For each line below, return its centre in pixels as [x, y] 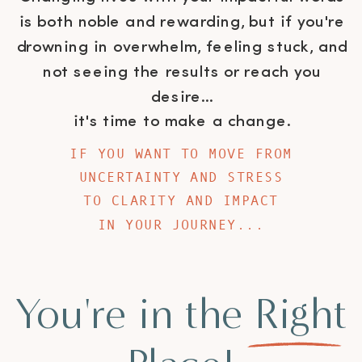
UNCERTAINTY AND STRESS [181, 177]
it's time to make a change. [182, 123]
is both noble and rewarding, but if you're [182, 23]
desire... [182, 98]
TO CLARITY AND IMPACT [181, 201]
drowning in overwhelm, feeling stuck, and [182, 48]
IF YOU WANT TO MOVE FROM [181, 154]
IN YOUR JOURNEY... [181, 225]
